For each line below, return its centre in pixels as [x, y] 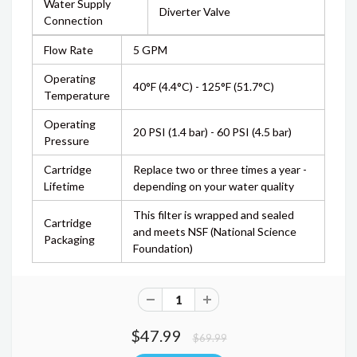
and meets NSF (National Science [215, 231]
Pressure [67, 141]
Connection [73, 20]
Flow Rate [69, 50]
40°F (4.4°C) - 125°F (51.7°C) [204, 86]
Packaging [69, 239]
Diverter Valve [195, 12]
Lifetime [64, 186]
